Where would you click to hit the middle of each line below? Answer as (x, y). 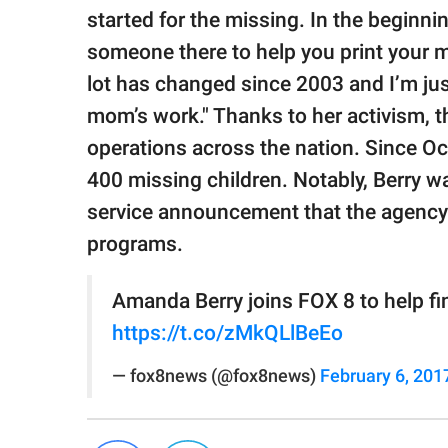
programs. (135, 244)
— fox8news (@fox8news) (216, 376)
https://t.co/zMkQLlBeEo (227, 333)
